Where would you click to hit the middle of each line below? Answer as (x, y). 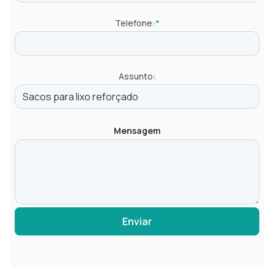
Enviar (137, 221)
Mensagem (137, 131)
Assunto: (137, 76)
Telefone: (135, 23)
